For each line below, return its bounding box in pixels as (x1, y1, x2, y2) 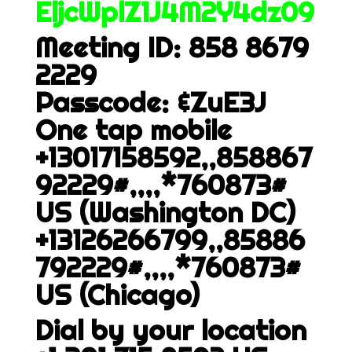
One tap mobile (35, 112, 232, 147)
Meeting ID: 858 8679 (35, 30, 309, 64)
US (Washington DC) (35, 195, 295, 229)
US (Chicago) (35, 277, 200, 312)
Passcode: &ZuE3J (35, 85, 266, 119)
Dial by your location (35, 313, 306, 347)
